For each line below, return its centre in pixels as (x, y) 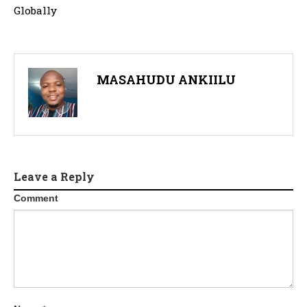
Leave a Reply (54, 177)
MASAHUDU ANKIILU (166, 80)
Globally (35, 11)
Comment (36, 198)
